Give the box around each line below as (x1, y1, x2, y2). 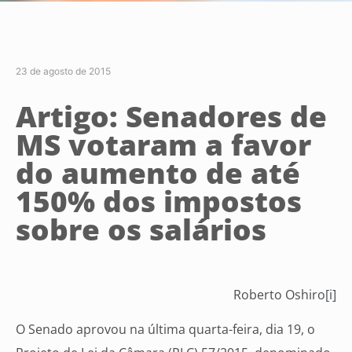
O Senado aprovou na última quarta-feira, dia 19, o (16, 320, 315, 338)
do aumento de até (16, 152, 300, 192)
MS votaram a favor (16, 124, 311, 164)
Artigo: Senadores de (16, 96, 327, 136)
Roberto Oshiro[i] (233, 285, 336, 303)
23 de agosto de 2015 (16, 64, 111, 77)
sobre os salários (16, 209, 266, 249)
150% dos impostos (16, 181, 302, 221)
